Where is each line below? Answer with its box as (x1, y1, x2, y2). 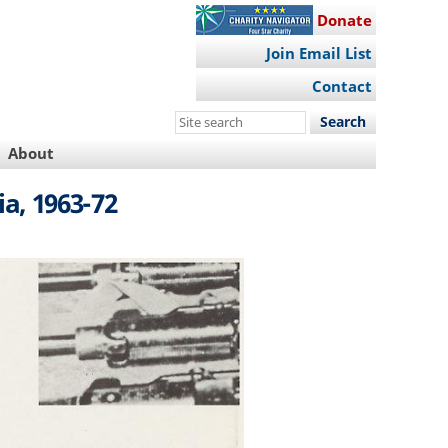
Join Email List (265, 43, 372, 63)
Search (175, 110, 226, 131)
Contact (311, 76, 372, 97)
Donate (316, 9, 372, 30)
